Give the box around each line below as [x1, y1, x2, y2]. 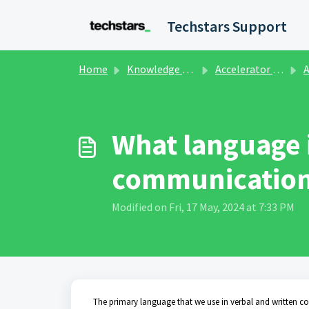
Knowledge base [127, 62, 182, 76]
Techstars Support [167, 17, 287, 36]
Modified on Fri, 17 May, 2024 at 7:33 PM [112, 200, 295, 214]
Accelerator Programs [215, 62, 272, 76]
